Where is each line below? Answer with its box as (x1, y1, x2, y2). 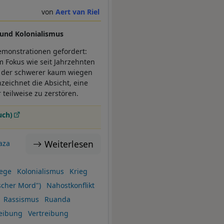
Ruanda (44, 194, 70, 204)
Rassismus (3, 194, 39, 204)
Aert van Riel (55, 6, 100, 16)
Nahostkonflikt (46, 180, 94, 190)
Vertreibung (27, 208, 68, 218)
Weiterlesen (44, 137, 93, 150)
